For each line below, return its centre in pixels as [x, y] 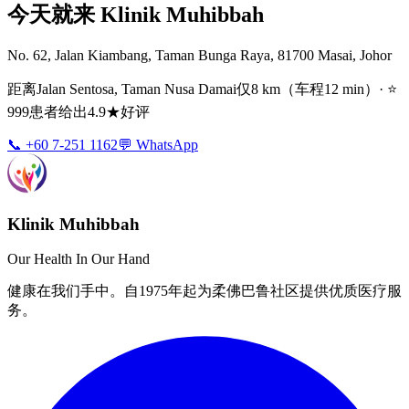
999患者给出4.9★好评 [79, 111]
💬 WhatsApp [158, 144]
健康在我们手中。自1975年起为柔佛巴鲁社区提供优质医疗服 [204, 291]
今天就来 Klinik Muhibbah [136, 15]
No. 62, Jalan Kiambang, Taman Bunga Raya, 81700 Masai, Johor [199, 55]
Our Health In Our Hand [79, 259]
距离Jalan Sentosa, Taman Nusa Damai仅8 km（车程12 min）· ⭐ [202, 89]
